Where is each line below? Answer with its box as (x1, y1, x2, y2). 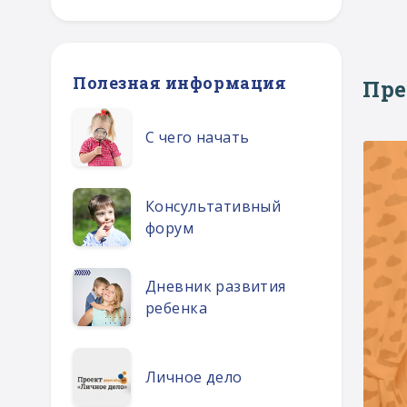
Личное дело (145, 367, 243, 387)
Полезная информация (73, 72, 287, 94)
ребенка (145, 298, 207, 318)
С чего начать (145, 127, 250, 147)
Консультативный (145, 196, 282, 216)
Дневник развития (145, 276, 286, 296)
